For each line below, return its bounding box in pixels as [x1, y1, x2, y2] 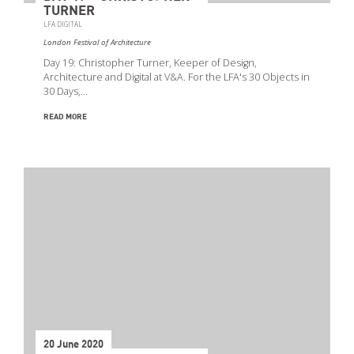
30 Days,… [43, 84, 88, 98]
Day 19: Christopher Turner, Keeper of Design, [43, 55, 257, 70]
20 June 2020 [43, 340, 104, 350]
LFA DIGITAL [43, 19, 82, 28]
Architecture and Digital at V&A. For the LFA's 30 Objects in [43, 70, 310, 84]
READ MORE [43, 112, 87, 121]
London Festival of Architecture [43, 36, 151, 47]
